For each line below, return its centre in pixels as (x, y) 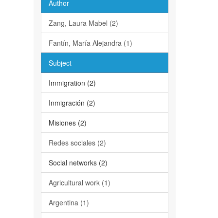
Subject (60, 63)
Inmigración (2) (72, 103)
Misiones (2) (67, 123)
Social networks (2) (78, 163)
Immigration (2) (72, 83)
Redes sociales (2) (77, 143)
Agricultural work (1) (79, 182)
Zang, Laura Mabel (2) (83, 23)
